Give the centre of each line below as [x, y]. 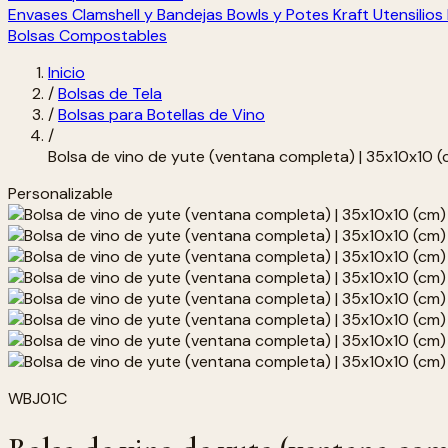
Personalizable [60, 193]
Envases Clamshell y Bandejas [115, 14]
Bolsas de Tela [110, 93]
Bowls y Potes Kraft [298, 14]
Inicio [66, 72]
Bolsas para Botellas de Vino [161, 114]
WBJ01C [37, 398]
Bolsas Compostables [87, 35]
